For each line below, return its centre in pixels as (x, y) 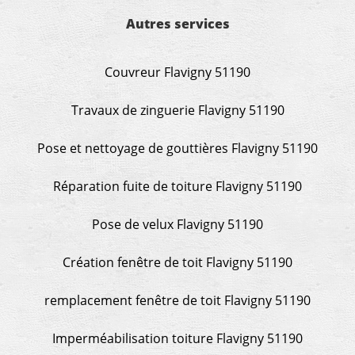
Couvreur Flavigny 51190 (177, 72)
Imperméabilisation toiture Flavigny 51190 (177, 338)
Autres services (177, 23)
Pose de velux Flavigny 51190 (177, 224)
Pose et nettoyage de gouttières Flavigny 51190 (177, 148)
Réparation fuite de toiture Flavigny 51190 (177, 186)
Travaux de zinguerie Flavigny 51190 (177, 110)
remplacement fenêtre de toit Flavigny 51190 (177, 300)
